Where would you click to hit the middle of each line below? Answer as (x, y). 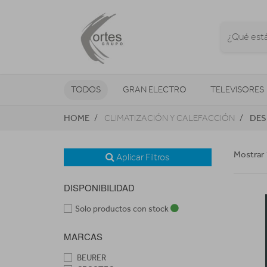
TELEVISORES (237, 89)
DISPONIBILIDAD (99, 187)
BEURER (91, 257)
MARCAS (83, 236)
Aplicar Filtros (142, 157)
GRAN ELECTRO (155, 89)
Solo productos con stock (123, 209)
